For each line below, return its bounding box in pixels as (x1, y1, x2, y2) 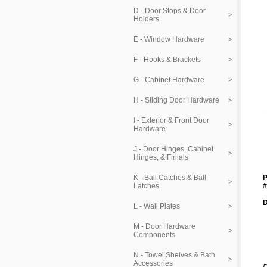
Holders (133, 15, 159, 23)
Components (133, 231, 175, 239)
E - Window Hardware (133, 35, 204, 44)
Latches (133, 182, 159, 190)
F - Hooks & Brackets (133, 55, 201, 64)
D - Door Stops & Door (133, 7, 206, 15)
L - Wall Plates (133, 202, 180, 210)
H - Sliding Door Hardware (133, 96, 219, 104)
